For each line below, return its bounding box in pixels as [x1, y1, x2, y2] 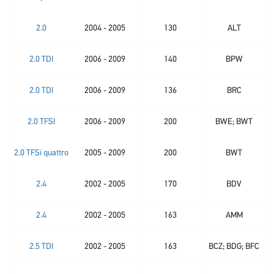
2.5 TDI [29, 242, 53, 251]
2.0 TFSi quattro [14, 149, 68, 158]
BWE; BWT [215, 117, 253, 127]
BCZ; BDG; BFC [209, 242, 259, 251]
